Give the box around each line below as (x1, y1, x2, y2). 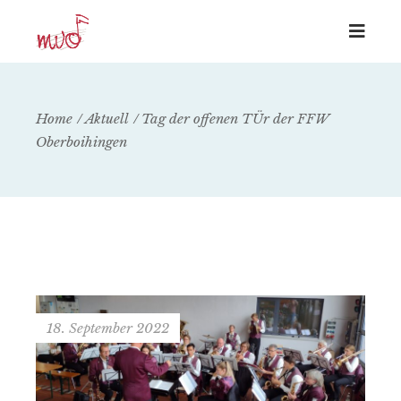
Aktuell (85, 110, 130, 127)
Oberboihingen (36, 133, 128, 150)
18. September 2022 (47, 320, 170, 337)
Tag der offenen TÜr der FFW (141, 110, 329, 127)
